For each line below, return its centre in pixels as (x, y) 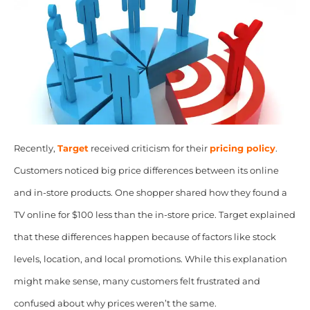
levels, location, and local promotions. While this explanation (150, 259)
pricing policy (242, 148)
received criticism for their (149, 148)
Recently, (35, 148)
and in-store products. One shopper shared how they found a (150, 192)
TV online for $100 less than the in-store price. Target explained (154, 215)
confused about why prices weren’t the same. (115, 303)
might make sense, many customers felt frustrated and (137, 281)
